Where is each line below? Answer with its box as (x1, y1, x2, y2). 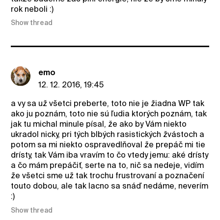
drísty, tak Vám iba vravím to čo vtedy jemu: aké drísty (11, 150, 209, 160)
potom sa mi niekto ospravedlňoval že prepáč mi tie (11, 140, 206, 150)
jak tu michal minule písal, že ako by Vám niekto (11, 119, 187, 129)
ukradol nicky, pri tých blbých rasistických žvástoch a (11, 130, 205, 139)
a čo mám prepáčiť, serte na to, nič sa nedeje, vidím (11, 161, 204, 170)
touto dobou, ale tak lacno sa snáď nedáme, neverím (11, 181, 209, 191)
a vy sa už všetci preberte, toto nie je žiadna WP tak (11, 99, 205, 109)
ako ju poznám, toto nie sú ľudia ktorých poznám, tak (11, 109, 207, 119)
